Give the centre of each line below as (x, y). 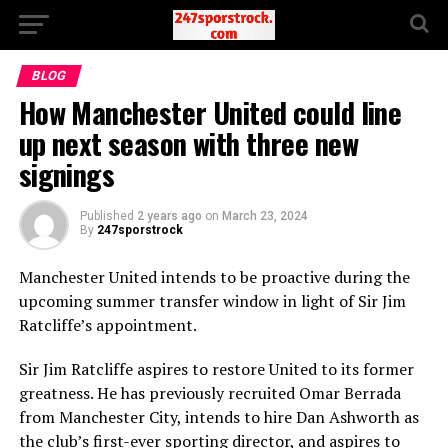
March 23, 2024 (264, 216)
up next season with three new (188, 143)
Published (106, 216)
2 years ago (169, 216)
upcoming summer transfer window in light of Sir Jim (212, 301)
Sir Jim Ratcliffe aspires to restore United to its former (216, 369)
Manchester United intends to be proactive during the (214, 277)
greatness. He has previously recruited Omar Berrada (209, 393)
